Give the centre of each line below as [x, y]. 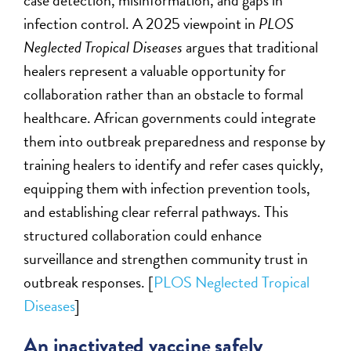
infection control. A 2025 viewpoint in [141, 24]
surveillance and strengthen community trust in [166, 259]
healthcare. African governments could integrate [170, 118]
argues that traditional [251, 47]
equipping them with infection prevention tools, [167, 188]
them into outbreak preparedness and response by [175, 141]
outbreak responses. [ [89, 282]
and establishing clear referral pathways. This [156, 212]
